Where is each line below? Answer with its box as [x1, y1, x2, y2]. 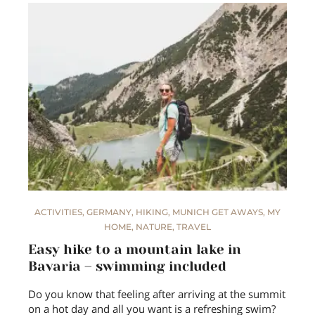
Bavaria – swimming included [28, 259, 226, 275]
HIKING [136, 207, 168, 218]
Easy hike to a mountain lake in [28, 242, 241, 258]
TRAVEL [176, 221, 211, 233]
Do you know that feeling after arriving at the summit [28, 287, 285, 302]
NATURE [136, 221, 172, 233]
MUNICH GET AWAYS [172, 207, 263, 218]
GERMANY [86, 207, 131, 218]
